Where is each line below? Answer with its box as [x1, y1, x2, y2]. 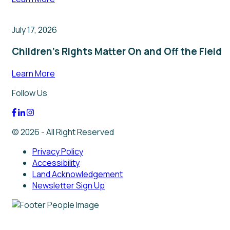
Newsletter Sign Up [32, 180, 105, 191]
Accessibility [32, 157, 80, 169]
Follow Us [12, 87, 47, 99]
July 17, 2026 [12, 24, 57, 35]
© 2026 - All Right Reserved [12, 126, 114, 138]
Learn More [12, 68, 55, 80]
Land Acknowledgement [32, 168, 123, 180]
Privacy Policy [32, 146, 83, 158]
